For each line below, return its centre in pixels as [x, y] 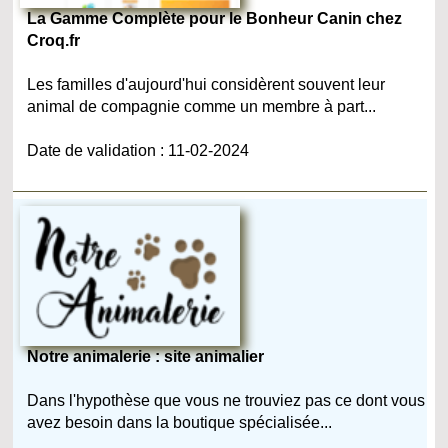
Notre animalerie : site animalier [146, 356]
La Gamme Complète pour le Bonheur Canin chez [215, 18]
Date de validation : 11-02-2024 [138, 150]
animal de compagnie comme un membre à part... [202, 106]
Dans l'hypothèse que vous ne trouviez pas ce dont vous [226, 400]
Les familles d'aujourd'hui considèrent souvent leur [206, 84]
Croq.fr [54, 40]
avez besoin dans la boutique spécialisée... [180, 422]
